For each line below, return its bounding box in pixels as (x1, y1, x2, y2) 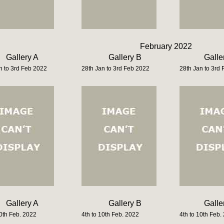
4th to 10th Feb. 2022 (81, 211, 139, 218)
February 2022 (140, 42, 192, 50)
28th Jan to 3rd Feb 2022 (81, 65, 149, 72)
